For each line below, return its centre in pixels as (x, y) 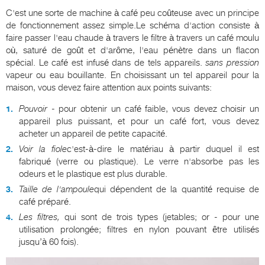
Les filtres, (39, 217)
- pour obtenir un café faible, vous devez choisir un (153, 109)
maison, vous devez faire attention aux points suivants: (109, 88)
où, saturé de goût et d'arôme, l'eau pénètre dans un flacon (132, 51)
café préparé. (45, 202)
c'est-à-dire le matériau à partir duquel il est (163, 149)
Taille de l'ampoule (56, 190)
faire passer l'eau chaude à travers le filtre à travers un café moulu (132, 38)
